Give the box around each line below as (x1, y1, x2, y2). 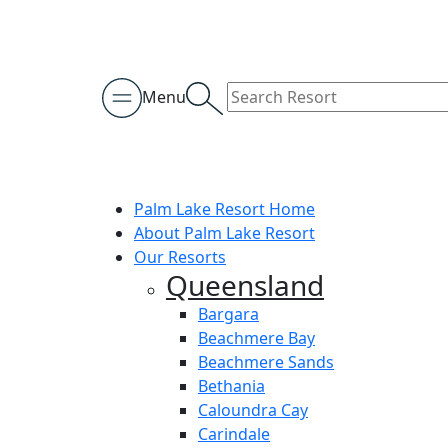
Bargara (198, 302, 259, 325)
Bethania (198, 374, 265, 397)
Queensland (166, 265, 324, 304)
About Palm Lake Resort (134, 221, 315, 244)
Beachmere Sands (198, 350, 334, 373)
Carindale (198, 422, 270, 445)
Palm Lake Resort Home (134, 197, 315, 220)
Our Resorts (134, 245, 226, 268)
